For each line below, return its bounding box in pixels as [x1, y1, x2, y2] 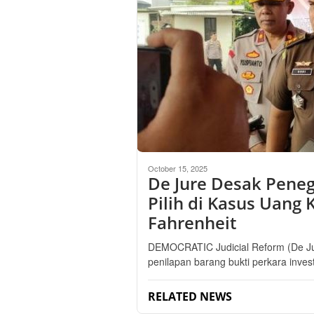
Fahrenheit [148, 210, 236, 234]
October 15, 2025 [148, 162, 207, 174]
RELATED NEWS [148, 288, 232, 304]
